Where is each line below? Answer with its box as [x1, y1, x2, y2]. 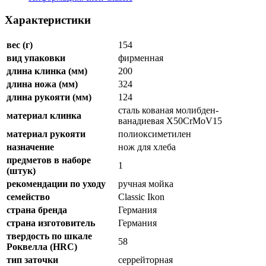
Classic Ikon [118, 191, 164, 202]
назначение [7, 141, 54, 152]
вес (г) [7, 39, 33, 50]
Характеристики [5, 14, 91, 27]
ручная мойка [118, 178, 173, 189]
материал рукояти [7, 128, 85, 139]
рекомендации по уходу [7, 178, 106, 189]
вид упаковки [7, 52, 65, 63]
